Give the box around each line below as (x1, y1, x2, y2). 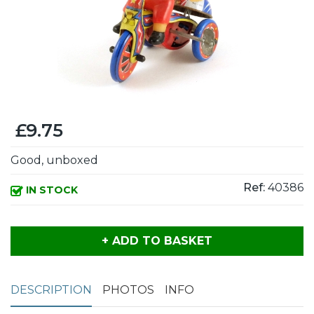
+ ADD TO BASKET (102, 234, 212, 248)
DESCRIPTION (11, 283, 92, 297)
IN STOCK (23, 183, 78, 196)
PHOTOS (102, 283, 154, 297)
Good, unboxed (11, 153, 98, 168)
